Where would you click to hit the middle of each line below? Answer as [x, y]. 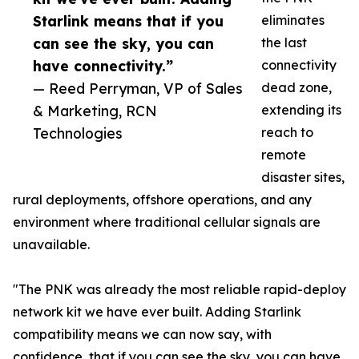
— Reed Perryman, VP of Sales [138, 89]
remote [284, 155]
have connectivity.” [103, 66]
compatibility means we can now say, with [142, 335]
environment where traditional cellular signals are [167, 222]
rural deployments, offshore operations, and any [162, 200]
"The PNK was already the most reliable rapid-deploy [179, 290]
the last [284, 43]
